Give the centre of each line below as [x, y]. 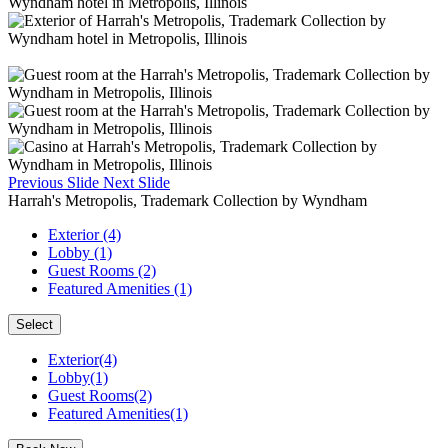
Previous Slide [53, 182]
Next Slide [136, 182]
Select [34, 324]
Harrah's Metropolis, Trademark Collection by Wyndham [187, 200]
